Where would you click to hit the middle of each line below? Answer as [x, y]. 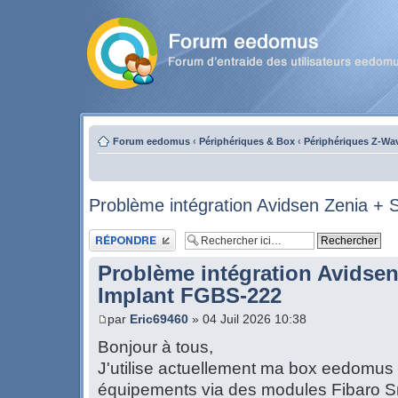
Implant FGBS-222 [190, 296]
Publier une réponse [132, 235]
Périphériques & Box [247, 141]
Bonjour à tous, [155, 347]
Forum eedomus [151, 141]
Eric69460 [159, 319]
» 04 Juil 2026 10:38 [247, 319]
